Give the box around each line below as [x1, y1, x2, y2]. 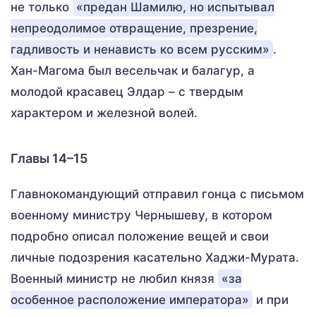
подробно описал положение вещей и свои [11, 229, 269, 243]
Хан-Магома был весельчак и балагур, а [11, 63, 255, 78]
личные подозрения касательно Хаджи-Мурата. [11, 250, 299, 265]
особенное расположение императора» [11, 293, 249, 307]
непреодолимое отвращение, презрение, [11, 21, 257, 35]
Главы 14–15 [11, 151, 87, 166]
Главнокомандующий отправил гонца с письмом [11, 187, 304, 201]
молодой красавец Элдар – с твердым [11, 85, 243, 99]
